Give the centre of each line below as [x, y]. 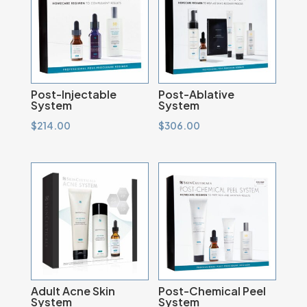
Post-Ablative [197, 95]
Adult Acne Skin [73, 291]
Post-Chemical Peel [212, 291]
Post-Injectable [73, 95]
